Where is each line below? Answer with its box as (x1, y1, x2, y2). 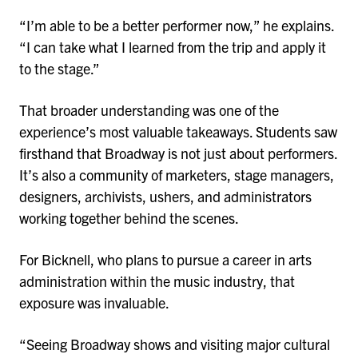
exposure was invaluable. (19, 292, 172, 312)
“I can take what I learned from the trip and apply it (19, 38, 326, 57)
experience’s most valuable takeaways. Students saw (19, 121, 337, 141)
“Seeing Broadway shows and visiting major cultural (19, 334, 330, 353)
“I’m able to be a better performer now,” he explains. (19, 16, 334, 35)
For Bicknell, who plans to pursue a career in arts (19, 249, 312, 268)
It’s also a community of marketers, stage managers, (19, 165, 334, 184)
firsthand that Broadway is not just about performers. (19, 143, 337, 162)
